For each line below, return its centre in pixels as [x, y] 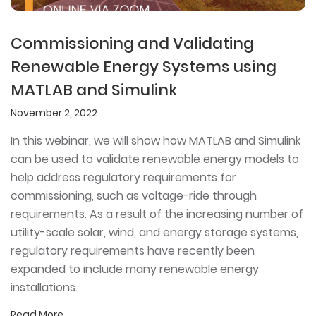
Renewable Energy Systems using [144, 66]
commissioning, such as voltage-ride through [134, 195]
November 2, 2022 [54, 113]
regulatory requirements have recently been [133, 250]
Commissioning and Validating [132, 43]
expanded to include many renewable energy [135, 269]
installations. [44, 287]
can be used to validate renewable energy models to [155, 159]
